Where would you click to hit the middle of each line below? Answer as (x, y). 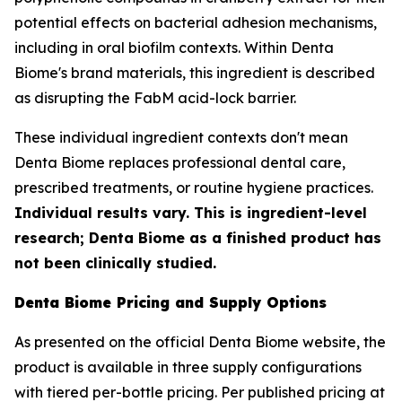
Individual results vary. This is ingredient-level (191, 213)
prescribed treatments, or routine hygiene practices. (194, 188)
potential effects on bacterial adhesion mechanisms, (196, 22)
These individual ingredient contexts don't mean (181, 137)
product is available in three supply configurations (188, 367)
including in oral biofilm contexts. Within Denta (174, 48)
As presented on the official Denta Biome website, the (200, 342)
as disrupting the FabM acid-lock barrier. (155, 98)
